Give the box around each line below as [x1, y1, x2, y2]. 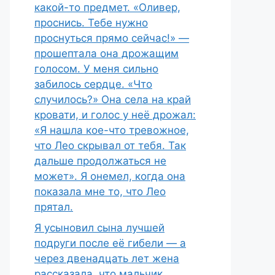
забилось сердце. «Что [34, 78, 152, 90]
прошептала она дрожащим [34, 47, 179, 60]
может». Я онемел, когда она [34, 170, 185, 182]
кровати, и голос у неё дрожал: [34, 109, 196, 121]
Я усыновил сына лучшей [34, 221, 165, 234]
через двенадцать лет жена [34, 252, 179, 265]
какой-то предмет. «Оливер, [34, 1, 180, 14]
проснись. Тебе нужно [34, 17, 148, 29]
